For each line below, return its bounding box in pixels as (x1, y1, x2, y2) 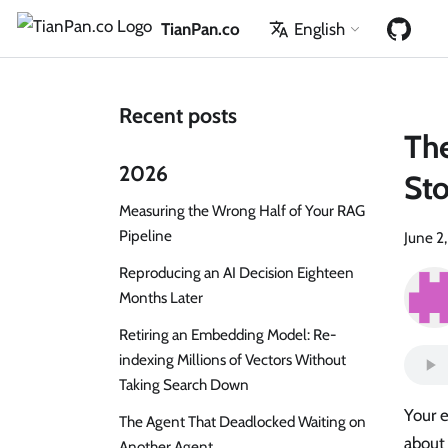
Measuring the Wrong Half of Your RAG (119, 200, 365, 220)
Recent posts (119, 101, 237, 128)
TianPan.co (160, 18, 240, 39)
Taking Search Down (119, 374, 249, 394)
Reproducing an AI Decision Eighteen (119, 262, 354, 282)
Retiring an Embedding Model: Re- (119, 324, 336, 344)
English (294, 18, 346, 39)
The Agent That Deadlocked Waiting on (119, 411, 366, 431)
